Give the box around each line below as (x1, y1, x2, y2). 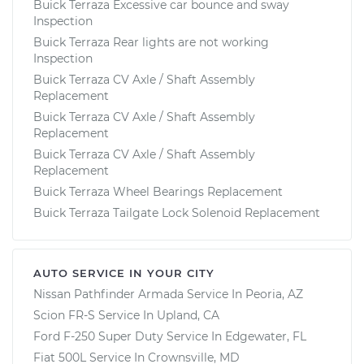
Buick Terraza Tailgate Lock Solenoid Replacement (33, 205, 320, 220)
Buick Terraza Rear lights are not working (33, 34, 269, 50)
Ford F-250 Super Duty (33, 328, 163, 344)
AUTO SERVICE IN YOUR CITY (33, 266, 214, 279)
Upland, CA (157, 307, 219, 323)
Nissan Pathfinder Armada (33, 286, 184, 301)
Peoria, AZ (245, 286, 303, 301)
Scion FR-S (33, 307, 95, 323)
